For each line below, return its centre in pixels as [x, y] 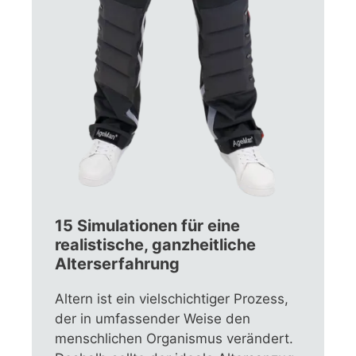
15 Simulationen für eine [148, 226]
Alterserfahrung [118, 264]
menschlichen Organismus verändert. [174, 339]
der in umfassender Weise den [153, 319]
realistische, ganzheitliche [156, 245]
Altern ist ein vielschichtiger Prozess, [172, 299]
